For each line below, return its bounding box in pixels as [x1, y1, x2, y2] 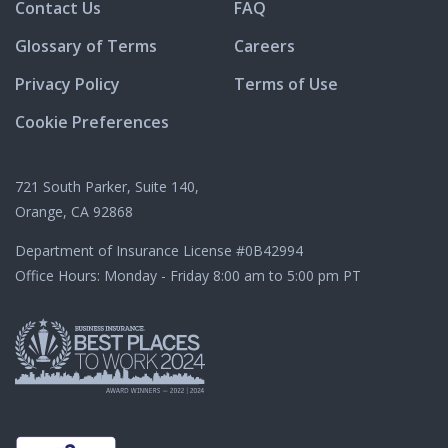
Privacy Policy [15, 72, 120, 95]
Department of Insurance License [15, 240, 236, 260]
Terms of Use [234, 72, 338, 95]
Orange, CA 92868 [15, 201, 133, 221]
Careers [234, 34, 295, 57]
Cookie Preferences [15, 110, 169, 133]
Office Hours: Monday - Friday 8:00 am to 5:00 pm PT [15, 265, 361, 285]
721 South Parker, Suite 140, [15, 176, 199, 196]
